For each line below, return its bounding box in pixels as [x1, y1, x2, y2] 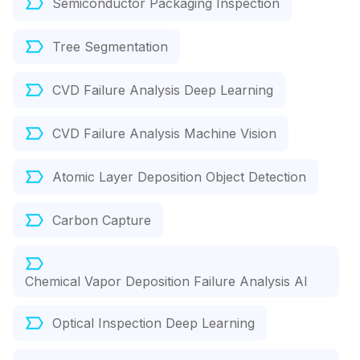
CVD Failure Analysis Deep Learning [52, 82, 273, 99]
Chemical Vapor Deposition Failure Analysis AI [25, 273, 308, 290]
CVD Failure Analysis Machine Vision [52, 125, 276, 142]
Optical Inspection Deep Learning [52, 315, 255, 332]
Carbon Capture [52, 212, 151, 229]
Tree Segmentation [52, 39, 168, 55]
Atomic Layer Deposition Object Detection [52, 169, 306, 186]
